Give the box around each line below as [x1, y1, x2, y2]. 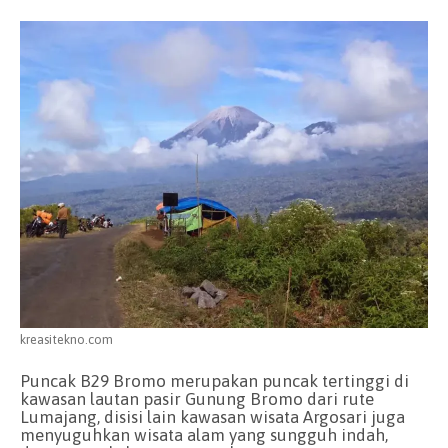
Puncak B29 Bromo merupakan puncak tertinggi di [20, 371, 409, 392]
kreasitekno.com [20, 331, 113, 347]
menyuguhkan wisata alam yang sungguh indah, [20, 425, 388, 446]
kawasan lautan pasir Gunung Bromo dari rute [20, 389, 374, 410]
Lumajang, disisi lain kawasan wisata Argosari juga [20, 407, 405, 428]
